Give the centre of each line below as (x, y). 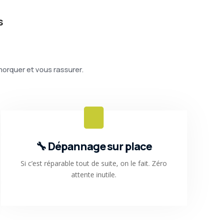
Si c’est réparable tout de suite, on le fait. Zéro (94, 163)
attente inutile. (94, 174)
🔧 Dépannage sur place (94, 146)
